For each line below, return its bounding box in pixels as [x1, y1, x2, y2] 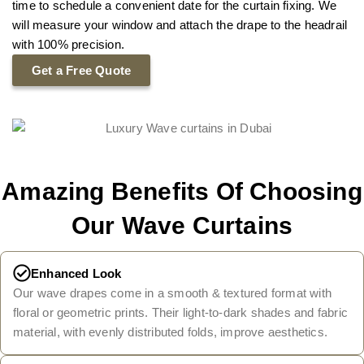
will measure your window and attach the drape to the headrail [12, 18, 348, 32]
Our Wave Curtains [71, 212, 293, 240]
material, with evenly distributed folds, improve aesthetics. [13, 325, 328, 340]
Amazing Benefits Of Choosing [2, 178, 362, 206]
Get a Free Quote [32, 63, 132, 78]
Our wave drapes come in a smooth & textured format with [13, 286, 332, 301]
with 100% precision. [12, 37, 124, 52]
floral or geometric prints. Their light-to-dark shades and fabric [13, 305, 349, 320]
